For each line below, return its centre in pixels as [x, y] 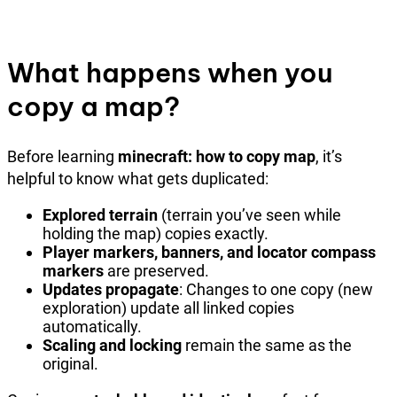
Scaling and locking [112, 346]
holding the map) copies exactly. [156, 234]
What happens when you [170, 73]
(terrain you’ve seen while [249, 215]
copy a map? [93, 107]
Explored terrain [100, 215]
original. [70, 364]
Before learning [62, 157]
